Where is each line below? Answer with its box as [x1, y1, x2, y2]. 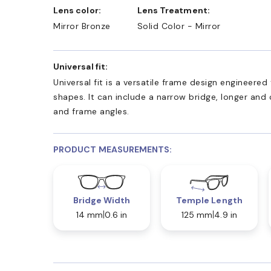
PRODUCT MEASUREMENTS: [53, 143, 172, 155]
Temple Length [175, 194, 243, 206]
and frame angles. [53, 105, 129, 117]
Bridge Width [73, 194, 131, 206]
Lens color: [58, 4, 101, 16]
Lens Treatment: [142, 4, 210, 16]
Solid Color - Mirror [137, 20, 221, 31]
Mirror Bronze [53, 20, 111, 31]
